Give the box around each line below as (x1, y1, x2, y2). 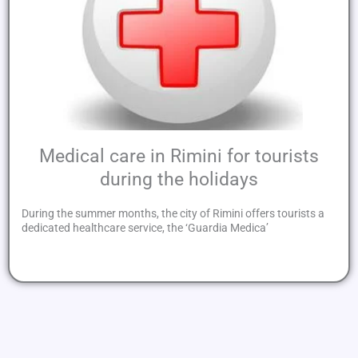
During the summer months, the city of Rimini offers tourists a (22, 206, 324, 220)
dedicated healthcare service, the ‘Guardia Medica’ (22, 221, 268, 234)
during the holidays (100, 169, 258, 191)
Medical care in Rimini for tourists (39, 145, 319, 168)
